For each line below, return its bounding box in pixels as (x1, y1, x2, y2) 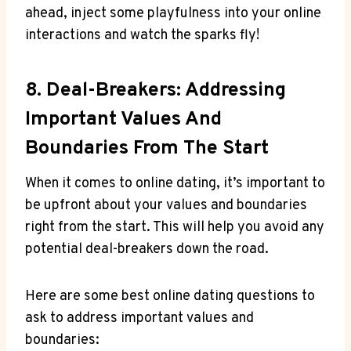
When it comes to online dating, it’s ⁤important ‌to (25, 175, 325, 194)
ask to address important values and (25, 309, 254, 328)
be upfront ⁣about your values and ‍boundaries (25, 197, 307, 215)
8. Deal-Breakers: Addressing (25, 78, 286, 103)
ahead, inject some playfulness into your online (25, 5, 321, 24)
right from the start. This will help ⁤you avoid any (25, 219, 324, 237)
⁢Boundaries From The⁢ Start (25, 136, 269, 161)
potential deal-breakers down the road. (25, 241, 269, 259)
